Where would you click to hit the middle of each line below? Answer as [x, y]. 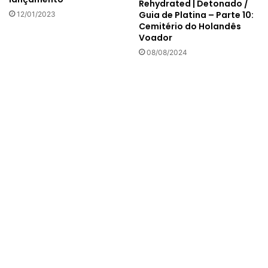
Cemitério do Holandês [190, 27]
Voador [156, 38]
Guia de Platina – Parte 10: [196, 15]
